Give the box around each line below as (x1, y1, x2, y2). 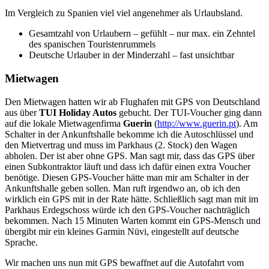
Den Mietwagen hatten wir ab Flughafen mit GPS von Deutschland (5, 96, 260, 107)
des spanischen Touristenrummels (29, 39, 156, 50)
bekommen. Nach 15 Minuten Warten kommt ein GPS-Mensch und (5, 215, 261, 226)
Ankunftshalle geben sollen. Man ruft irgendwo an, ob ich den (5, 183, 240, 193)
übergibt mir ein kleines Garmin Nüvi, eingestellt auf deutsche (5, 226, 239, 237)
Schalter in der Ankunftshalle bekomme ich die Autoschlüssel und (5, 128, 253, 139)
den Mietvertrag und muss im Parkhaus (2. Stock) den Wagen (5, 139, 237, 150)
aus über (5, 107, 39, 118)
